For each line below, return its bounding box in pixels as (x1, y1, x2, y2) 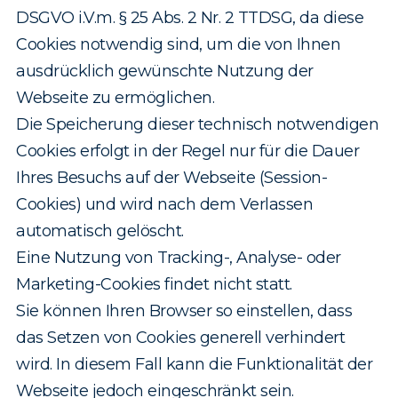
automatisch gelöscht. (16, 221, 184, 242)
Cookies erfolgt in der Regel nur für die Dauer (16, 141, 359, 162)
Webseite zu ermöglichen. (16, 88, 214, 108)
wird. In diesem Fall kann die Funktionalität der (16, 354, 372, 375)
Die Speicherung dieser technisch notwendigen (16, 115, 378, 135)
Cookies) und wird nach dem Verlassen (16, 195, 313, 215)
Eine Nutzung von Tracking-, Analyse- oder (16, 248, 341, 268)
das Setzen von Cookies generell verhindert (16, 328, 345, 348)
